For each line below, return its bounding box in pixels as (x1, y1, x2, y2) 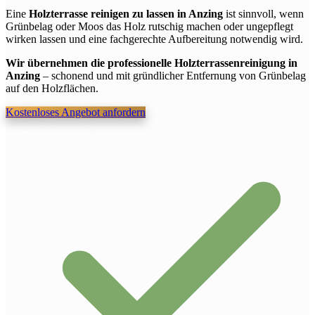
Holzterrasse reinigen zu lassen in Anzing (29, 8, 223, 20)
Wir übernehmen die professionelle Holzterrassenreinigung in (6, 57, 297, 70)
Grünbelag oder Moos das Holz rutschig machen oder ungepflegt (6, 20, 293, 33)
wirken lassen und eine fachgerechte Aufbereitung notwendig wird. (6, 33, 303, 46)
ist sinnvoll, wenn (223, 8, 304, 20)
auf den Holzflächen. (6, 82, 98, 95)
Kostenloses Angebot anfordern (6, 106, 146, 119)
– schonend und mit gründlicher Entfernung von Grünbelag (40, 70, 306, 82)
